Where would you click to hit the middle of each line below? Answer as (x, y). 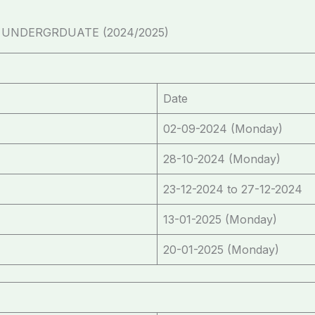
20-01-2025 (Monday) (221, 249)
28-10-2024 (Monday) (222, 159)
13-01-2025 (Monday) (220, 219)
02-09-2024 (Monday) (223, 128)
